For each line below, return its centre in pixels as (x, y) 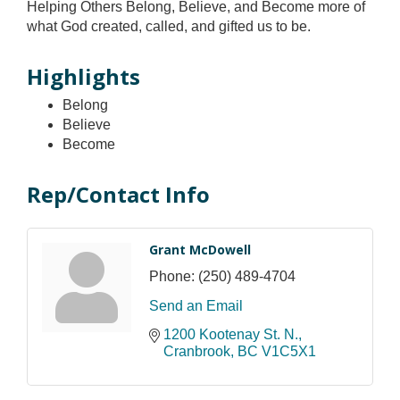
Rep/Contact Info (118, 194)
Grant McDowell (200, 249)
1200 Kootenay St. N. (231, 334)
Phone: (172, 276)
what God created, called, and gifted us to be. (169, 26)
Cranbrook (197, 351)
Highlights (83, 76)
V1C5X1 (289, 351)
